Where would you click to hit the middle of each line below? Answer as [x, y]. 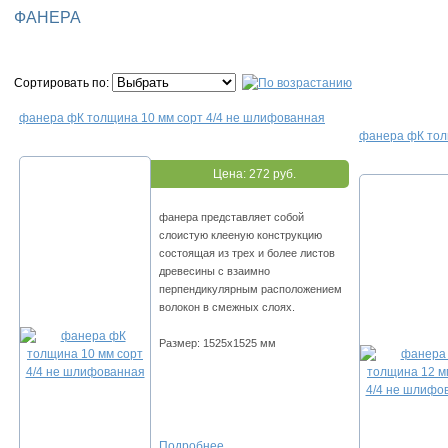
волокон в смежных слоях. [227, 307]
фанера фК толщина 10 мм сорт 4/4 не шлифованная [172, 118]
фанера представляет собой [231, 217]
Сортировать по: [63, 83]
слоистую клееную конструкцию [240, 235]
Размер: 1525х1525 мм [217, 343]
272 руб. [272, 174]
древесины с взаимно [214, 271]
